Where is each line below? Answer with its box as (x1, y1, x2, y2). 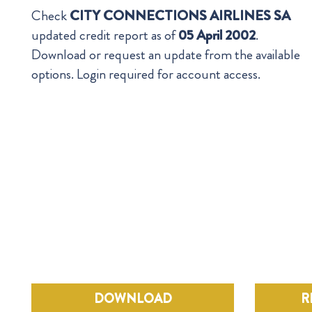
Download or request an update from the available (31, 45, 300, 65)
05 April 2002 (178, 25, 256, 45)
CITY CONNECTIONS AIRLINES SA (70, 6, 290, 26)
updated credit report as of (31, 25, 178, 45)
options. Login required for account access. (31, 64, 260, 84)
